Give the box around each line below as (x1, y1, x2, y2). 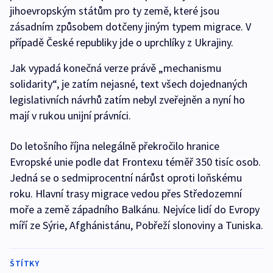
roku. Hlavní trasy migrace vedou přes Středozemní (10, 186, 242, 200)
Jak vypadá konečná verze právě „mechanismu (10, 61, 221, 75)
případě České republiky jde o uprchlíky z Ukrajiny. (10, 35, 233, 49)
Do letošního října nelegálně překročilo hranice (10, 139, 219, 153)
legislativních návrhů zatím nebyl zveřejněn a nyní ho (10, 93, 245, 107)
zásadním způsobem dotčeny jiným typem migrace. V (10, 19, 251, 34)
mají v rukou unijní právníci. (10, 108, 131, 122)
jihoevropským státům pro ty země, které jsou (10, 4, 219, 18)
